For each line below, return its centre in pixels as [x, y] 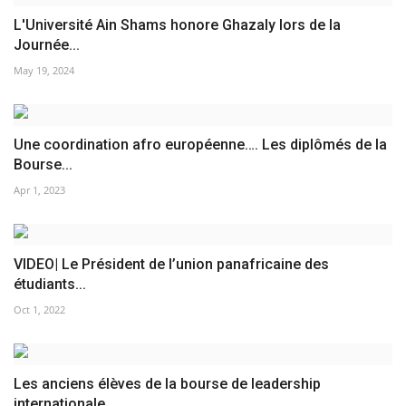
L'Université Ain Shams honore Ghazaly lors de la [177, 25]
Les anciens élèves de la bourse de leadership [167, 384]
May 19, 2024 [44, 71]
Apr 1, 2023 [39, 190]
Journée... [47, 45]
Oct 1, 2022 [39, 310]
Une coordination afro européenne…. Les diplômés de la [200, 145]
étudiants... [50, 285]
